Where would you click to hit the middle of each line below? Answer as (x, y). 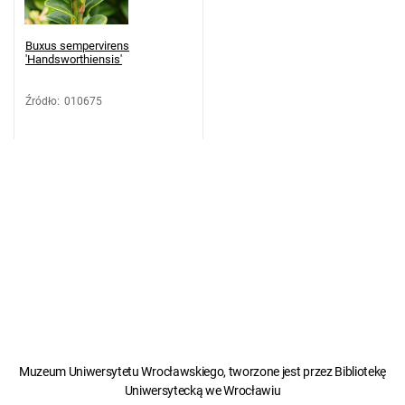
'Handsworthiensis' (74, 59)
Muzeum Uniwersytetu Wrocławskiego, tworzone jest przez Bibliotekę (202, 372)
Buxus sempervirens (77, 46)
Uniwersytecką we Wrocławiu (202, 391)
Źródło (41, 101)
